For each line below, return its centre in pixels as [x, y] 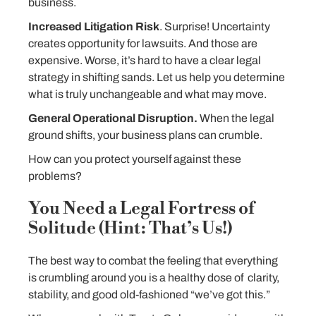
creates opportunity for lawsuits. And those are [143, 43]
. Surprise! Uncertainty [215, 26]
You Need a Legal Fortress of [141, 209]
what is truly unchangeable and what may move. [147, 94]
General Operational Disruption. [113, 118]
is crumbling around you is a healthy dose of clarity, [154, 278]
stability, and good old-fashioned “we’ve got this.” [149, 294]
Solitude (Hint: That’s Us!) [130, 229]
